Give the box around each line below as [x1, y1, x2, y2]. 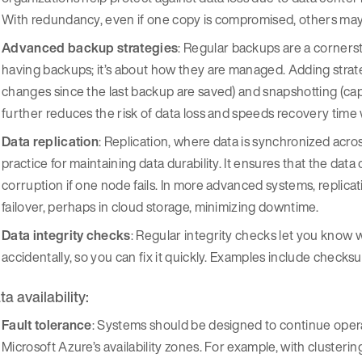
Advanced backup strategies [2, 38, 179, 58]
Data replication [2, 132, 99, 152]
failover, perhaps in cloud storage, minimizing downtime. [2, 197, 318, 217]
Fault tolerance [2, 314, 92, 335]
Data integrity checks [2, 225, 131, 246]
